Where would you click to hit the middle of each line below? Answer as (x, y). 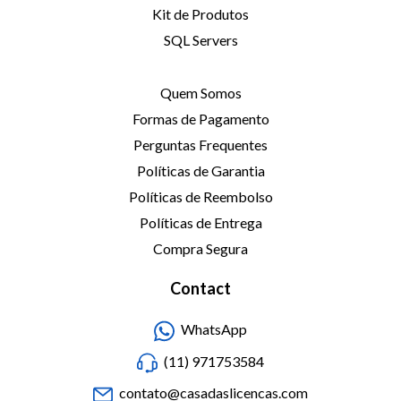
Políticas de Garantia (200, 171)
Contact (200, 289)
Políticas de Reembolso (200, 197)
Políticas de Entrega (200, 223)
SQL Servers (200, 40)
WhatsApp (213, 329)
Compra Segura (200, 249)
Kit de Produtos (200, 14)
